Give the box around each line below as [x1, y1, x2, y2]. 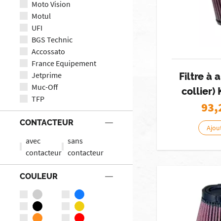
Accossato [32, 46, 65, 56]
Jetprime [32, 70, 62, 80]
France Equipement [32, 58, 96, 68]
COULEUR [20, 171, 58, 181]
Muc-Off [32, 81, 58, 92]
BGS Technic [32, 34, 73, 44]
